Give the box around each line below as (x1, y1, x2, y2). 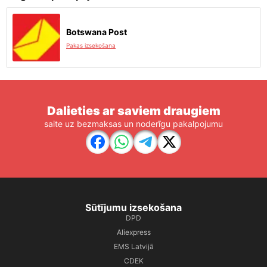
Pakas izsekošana (66, 42, 116, 49)
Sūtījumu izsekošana (85, 201, 182, 213)
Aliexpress (116, 228, 151, 237)
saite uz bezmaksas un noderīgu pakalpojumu (44, 119, 223, 129)
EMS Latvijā (113, 242, 154, 251)
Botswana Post (66, 27, 127, 37)
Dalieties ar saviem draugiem (46, 104, 221, 118)
